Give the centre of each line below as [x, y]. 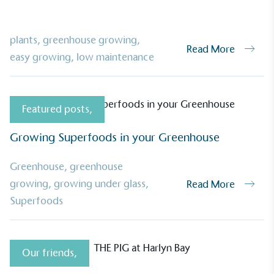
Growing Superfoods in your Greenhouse [115, 137]
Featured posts [56, 109]
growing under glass [100, 184]
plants [24, 40]
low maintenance [115, 57]
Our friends [48, 253]
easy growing [40, 57]
